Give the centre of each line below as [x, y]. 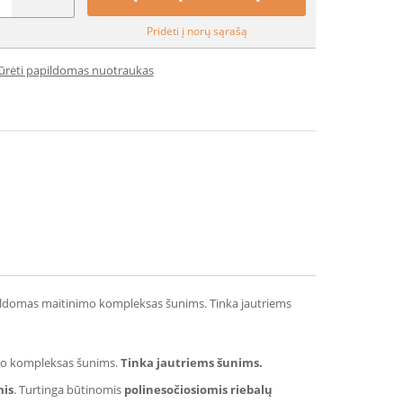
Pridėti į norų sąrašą [197, 31]
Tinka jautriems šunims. [192, 363]
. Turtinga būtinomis [69, 390]
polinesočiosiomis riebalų [198, 390]
